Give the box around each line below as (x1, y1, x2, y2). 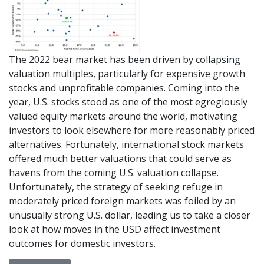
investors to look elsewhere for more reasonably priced (9, 123, 255, 137)
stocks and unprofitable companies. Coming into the (9, 81, 239, 94)
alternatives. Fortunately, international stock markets (9, 137, 244, 151)
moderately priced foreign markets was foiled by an (9, 194, 236, 207)
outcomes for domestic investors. (9, 236, 156, 250)
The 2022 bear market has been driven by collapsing (9, 52, 240, 66)
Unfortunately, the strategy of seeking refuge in (9, 180, 223, 193)
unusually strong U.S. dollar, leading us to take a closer (9, 208, 250, 222)
